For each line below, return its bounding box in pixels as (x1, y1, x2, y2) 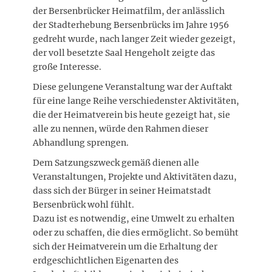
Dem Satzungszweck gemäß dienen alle (33, 157, 199, 168)
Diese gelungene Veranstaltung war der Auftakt (33, 81, 233, 92)
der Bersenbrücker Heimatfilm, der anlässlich (33, 5, 225, 16)
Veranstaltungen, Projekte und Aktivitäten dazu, (33, 171, 237, 182)
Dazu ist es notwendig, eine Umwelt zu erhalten (33, 212, 234, 224)
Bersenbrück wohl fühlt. (33, 199, 134, 210)
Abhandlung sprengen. (33, 137, 129, 148)
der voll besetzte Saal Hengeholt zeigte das (33, 47, 215, 58)
